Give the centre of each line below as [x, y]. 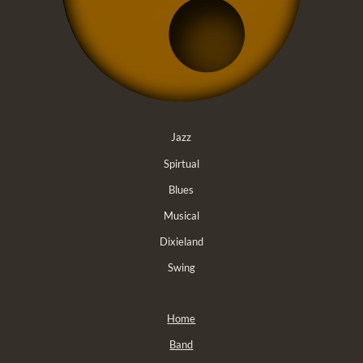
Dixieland [181, 241]
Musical [181, 215]
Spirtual [181, 163]
